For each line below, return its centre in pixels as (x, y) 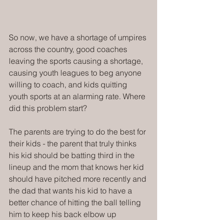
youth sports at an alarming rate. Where (78, 96)
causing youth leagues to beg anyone (76, 73)
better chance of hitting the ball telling (76, 203)
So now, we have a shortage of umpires (79, 38)
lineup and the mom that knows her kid (77, 167)
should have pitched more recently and (79, 179)
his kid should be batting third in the (73, 155)
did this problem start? (48, 108)
